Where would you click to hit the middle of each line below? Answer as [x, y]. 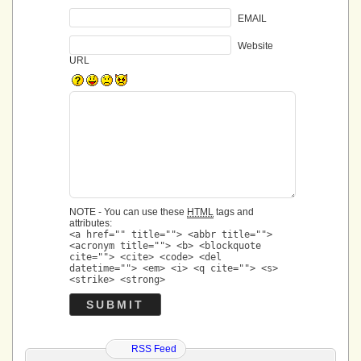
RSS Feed [154, 349]
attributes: [91, 223]
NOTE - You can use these [128, 212]
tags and [234, 212]
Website [256, 46]
